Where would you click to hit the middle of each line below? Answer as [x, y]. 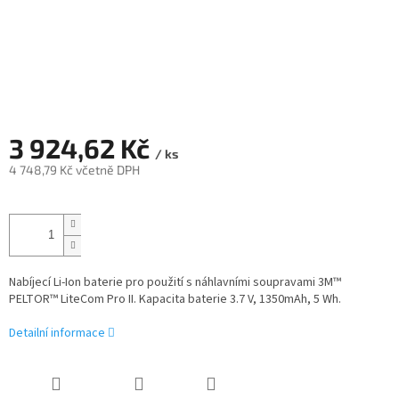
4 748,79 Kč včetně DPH [74, 170]
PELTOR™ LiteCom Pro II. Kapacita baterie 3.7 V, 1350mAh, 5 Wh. [175, 300]
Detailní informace [57, 334]
